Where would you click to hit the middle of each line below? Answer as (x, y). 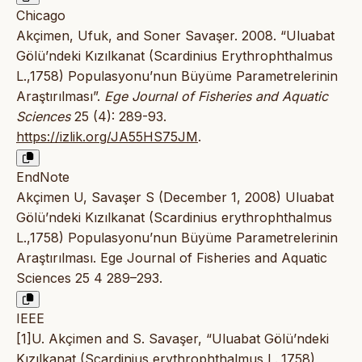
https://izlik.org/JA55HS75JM (107, 137)
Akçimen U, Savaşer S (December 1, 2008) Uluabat (175, 198)
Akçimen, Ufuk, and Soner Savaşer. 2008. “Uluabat (175, 36)
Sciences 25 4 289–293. (89, 278)
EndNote (43, 177)
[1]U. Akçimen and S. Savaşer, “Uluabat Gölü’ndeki (173, 339)
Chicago (41, 16)
